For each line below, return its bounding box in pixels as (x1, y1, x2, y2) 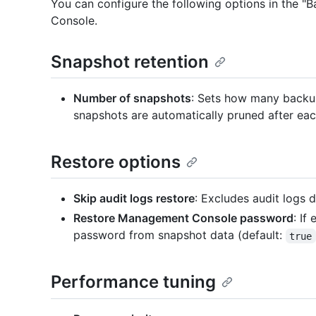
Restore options (51, 152, 181, 173)
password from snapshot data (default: (73, 228, 286, 243)
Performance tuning (51, 272, 216, 293)
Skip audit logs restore (73, 191, 195, 206)
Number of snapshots (73, 91, 191, 106)
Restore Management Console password (73, 211, 293, 226)
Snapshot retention (51, 51, 209, 72)
